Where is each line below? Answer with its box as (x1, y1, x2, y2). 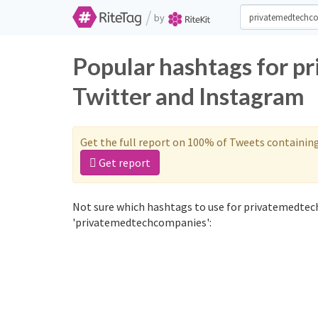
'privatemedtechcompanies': (72, 215, 212, 229)
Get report (97, 155, 150, 170)
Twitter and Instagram (72, 82, 305, 110)
